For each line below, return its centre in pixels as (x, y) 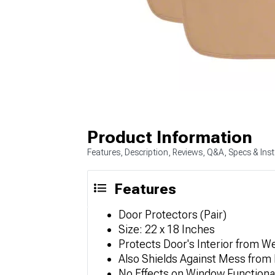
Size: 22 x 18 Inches (167, 229)
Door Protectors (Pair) (172, 215)
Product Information (170, 137)
